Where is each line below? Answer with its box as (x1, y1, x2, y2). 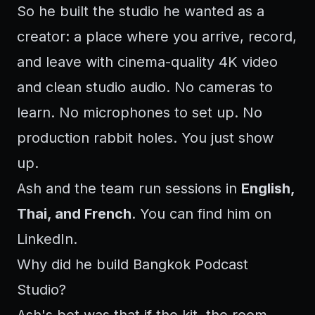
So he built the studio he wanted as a (17, 3, 264, 20)
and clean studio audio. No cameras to (17, 79, 273, 96)
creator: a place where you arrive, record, (17, 28, 297, 45)
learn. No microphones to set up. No (17, 104, 262, 121)
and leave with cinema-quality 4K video (17, 53, 278, 70)
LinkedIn (17, 231, 73, 247)
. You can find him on (131, 205, 271, 222)
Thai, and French (17, 205, 131, 222)
